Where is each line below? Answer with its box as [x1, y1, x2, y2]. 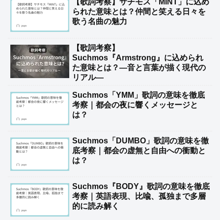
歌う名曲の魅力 [72, 17, 127, 26]
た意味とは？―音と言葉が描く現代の [72, 63, 206, 72]
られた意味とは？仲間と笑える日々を [72, 7, 206, 16]
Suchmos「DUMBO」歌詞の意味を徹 [72, 137, 209, 145]
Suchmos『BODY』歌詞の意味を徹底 [72, 182, 210, 191]
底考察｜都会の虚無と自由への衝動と [72, 146, 206, 155]
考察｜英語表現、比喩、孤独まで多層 [72, 192, 206, 201]
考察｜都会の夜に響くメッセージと [72, 100, 198, 109]
